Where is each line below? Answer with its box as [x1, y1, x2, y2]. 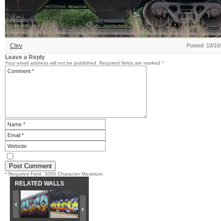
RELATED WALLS [14, 180, 64, 187]
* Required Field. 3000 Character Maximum [5, 171, 103, 177]
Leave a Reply [5, 54, 45, 60]
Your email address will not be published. [5, 60, 98, 66]
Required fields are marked [99, 60, 162, 66]
